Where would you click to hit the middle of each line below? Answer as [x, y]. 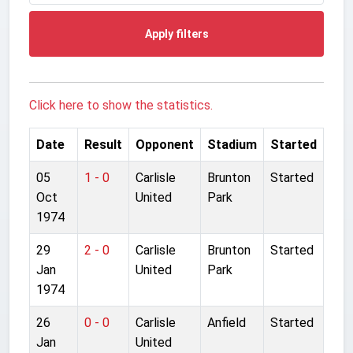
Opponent [165, 144]
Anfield [227, 322]
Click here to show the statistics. [121, 105]
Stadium [232, 144]
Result [103, 144]
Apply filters [176, 33]
